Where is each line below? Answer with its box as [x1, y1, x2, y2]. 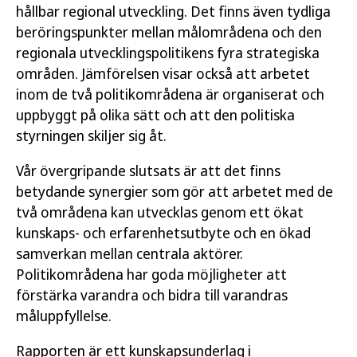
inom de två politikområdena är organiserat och [16, 84, 324, 104]
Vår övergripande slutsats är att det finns [16, 161, 280, 180]
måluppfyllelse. [16, 306, 112, 325]
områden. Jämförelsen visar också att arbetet [16, 64, 310, 83]
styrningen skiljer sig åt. [16, 126, 167, 145]
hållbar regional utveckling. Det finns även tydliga [16, 2, 331, 21]
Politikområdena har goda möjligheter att [16, 265, 287, 284]
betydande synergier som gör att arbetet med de [16, 182, 333, 201]
